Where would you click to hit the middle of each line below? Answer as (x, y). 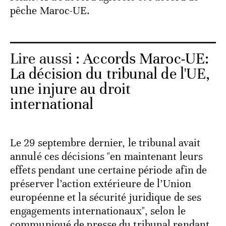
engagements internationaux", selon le (98, 211)
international (52, 104)
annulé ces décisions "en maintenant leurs (107, 156)
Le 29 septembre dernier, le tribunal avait (105, 143)
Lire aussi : (47, 59)
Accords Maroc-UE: (146, 59)
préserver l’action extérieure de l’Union (101, 183)
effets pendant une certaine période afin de (109, 170)
